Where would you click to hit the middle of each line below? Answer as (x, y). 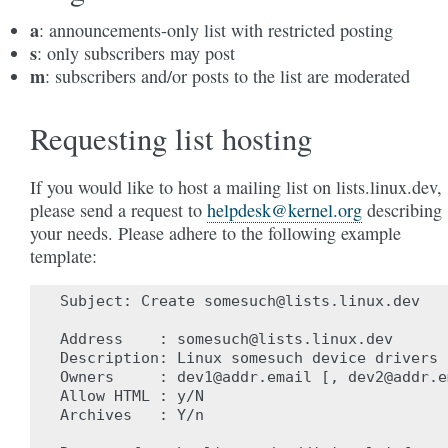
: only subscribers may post (136, 53)
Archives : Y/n (132, 415)
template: (63, 256)
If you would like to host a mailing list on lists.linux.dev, (236, 187)
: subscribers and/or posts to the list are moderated (227, 76)
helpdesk (239, 210)
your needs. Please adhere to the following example (215, 233)
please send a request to (118, 210)
